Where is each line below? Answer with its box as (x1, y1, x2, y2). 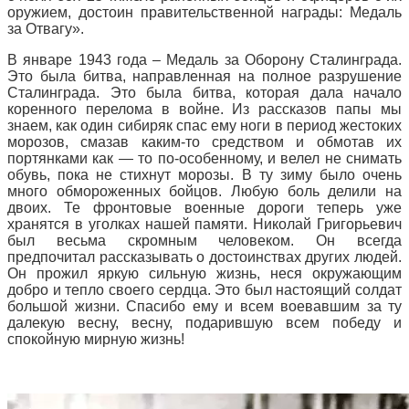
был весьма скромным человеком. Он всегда (7, 232, 402, 248)
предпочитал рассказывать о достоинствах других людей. (7, 248, 402, 265)
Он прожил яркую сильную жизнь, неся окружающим (7, 265, 402, 281)
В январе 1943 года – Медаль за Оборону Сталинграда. (7, 51, 402, 68)
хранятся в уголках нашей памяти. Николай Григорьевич (7, 215, 402, 232)
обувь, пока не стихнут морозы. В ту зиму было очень (7, 166, 402, 183)
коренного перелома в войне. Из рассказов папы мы (7, 100, 402, 117)
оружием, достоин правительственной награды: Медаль (7, 4, 402, 20)
